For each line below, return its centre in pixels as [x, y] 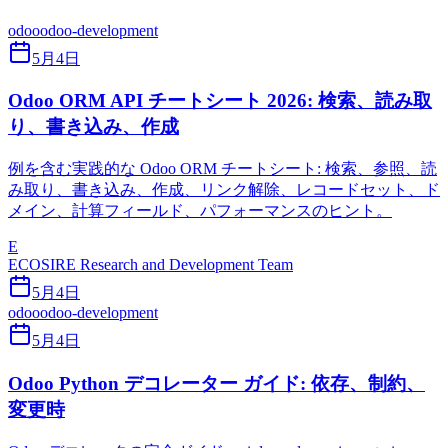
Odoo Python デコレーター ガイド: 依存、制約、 [216, 383]
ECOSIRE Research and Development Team [150, 265]
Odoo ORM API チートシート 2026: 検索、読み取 [220, 101]
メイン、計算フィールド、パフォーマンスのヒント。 [200, 211]
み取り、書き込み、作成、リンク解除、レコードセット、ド [224, 190]
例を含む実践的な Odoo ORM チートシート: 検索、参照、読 [222, 169]
